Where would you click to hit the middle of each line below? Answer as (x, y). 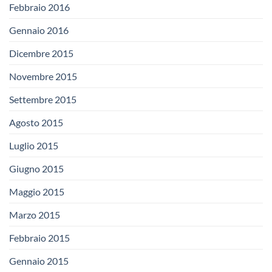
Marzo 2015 (35, 214)
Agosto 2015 (36, 122)
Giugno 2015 (36, 168)
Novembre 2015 (43, 76)
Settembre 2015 (43, 99)
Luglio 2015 (34, 145)
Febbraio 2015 (39, 237)
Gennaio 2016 (39, 30)
